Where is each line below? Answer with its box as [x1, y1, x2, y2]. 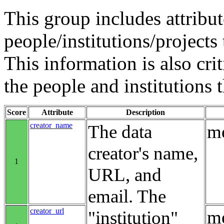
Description [126, 108, 165, 117]
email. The [88, 186, 166, 207]
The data [88, 121, 152, 142]
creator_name [30, 121, 72, 130]
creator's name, [88, 143, 198, 164]
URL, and [88, 164, 161, 185]
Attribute [41, 108, 73, 117]
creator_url [30, 206, 64, 215]
